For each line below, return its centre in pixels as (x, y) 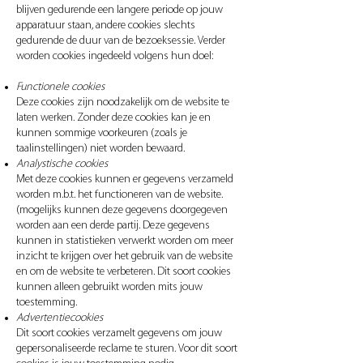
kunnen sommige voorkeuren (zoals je (102, 133)
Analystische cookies (63, 164)
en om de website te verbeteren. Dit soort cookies (124, 272)
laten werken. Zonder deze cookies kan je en (113, 118)
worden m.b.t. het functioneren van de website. (120, 195)
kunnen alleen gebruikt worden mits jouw (109, 287)
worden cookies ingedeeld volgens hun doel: (116, 56)
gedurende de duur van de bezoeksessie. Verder (121, 41)
